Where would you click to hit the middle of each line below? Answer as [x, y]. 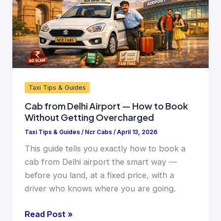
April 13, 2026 [137, 132]
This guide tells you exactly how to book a [105, 149]
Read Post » [48, 214]
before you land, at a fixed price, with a [99, 175]
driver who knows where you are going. [100, 189]
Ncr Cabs [99, 132]
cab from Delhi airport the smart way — [101, 162]
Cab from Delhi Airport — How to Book [106, 106]
